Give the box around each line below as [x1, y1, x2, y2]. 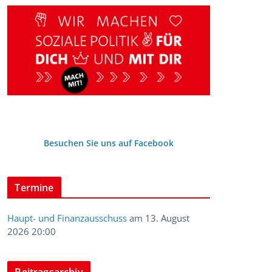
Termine [15, 180, 54, 194]
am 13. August [127, 211, 190, 224]
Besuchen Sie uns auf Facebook [44, 137, 174, 149]
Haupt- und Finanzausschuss [7, 211, 127, 224]
